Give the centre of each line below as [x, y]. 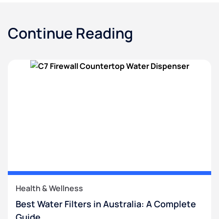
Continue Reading [70, 33]
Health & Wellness [49, 188]
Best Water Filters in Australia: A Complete [106, 204]
